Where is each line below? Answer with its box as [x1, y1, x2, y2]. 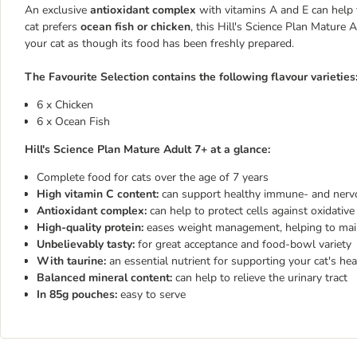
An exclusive [25, 2, 90, 18]
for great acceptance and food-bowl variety [138, 237, 351, 252]
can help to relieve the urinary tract [175, 270, 347, 285]
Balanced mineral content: [37, 270, 175, 285]
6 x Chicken [37, 97, 93, 112]
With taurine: [37, 253, 109, 269]
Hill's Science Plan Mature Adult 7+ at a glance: [25, 142, 270, 157]
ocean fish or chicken [80, 19, 190, 34]
